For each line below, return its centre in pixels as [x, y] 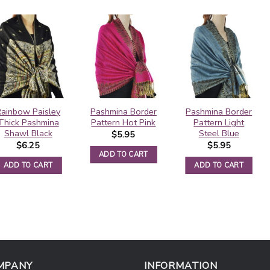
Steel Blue [219, 133]
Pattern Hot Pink [124, 122]
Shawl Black [28, 133]
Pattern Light [219, 122]
